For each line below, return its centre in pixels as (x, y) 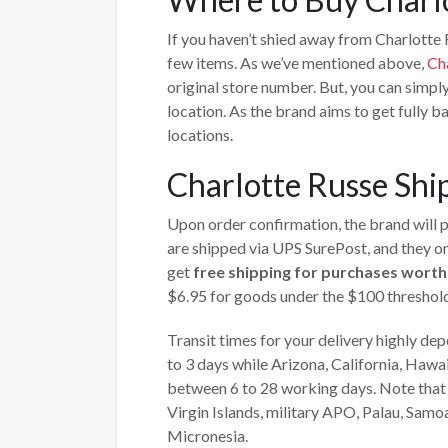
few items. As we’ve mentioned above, (297, 63)
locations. (200, 135)
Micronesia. (207, 435)
